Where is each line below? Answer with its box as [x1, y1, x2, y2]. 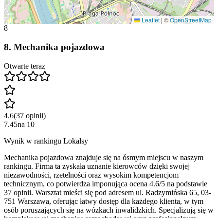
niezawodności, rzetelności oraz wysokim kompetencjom [4, 170, 179, 179]
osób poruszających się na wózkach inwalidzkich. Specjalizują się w [4, 205, 214, 214]
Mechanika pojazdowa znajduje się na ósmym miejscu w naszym [4, 153, 203, 162]
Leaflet [140, 16, 160, 24]
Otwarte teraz [4, 61, 45, 70]
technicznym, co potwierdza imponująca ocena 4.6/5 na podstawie [4, 179, 207, 188]
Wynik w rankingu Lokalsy [4, 136, 88, 145]
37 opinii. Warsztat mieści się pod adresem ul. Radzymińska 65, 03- [4, 188, 211, 197]
